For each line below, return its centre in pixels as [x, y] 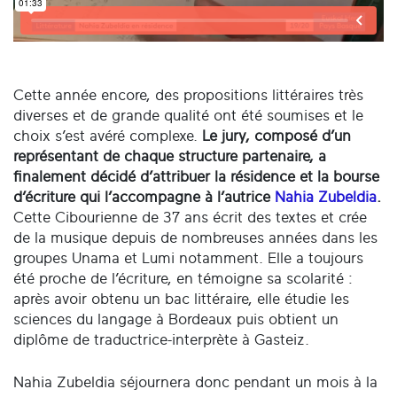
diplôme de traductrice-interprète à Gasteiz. [161, 339]
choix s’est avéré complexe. [108, 136]
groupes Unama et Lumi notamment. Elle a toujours [188, 258]
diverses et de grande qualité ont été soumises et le [188, 115]
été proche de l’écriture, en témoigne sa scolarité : [183, 278]
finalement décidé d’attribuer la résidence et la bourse [196, 176]
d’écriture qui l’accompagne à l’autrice [144, 197]
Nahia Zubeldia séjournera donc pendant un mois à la [195, 383]
